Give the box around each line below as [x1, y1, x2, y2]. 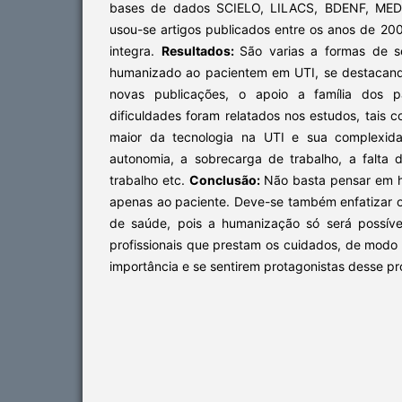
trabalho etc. [109, 171, 189, 188]
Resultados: [161, 42, 240, 58]
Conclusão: [189, 171, 264, 188]
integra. [109, 42, 162, 58]
